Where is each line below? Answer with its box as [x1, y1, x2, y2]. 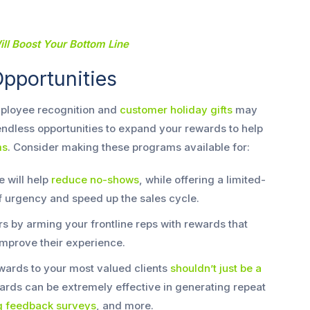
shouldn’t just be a [170, 262, 262, 275]
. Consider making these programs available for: [8, 140, 250, 154]
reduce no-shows [51, 173, 139, 187]
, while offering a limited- [139, 173, 266, 187]
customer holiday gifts [120, 103, 232, 117]
